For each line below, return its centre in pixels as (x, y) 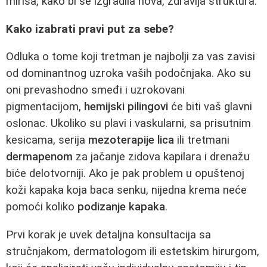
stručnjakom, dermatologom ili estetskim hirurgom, (133, 252)
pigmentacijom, (45, 107)
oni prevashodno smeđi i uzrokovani (95, 90)
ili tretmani (202, 140)
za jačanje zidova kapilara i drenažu (161, 157)
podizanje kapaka (121, 207)
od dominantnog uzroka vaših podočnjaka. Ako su (128, 74)
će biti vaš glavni (210, 107)
